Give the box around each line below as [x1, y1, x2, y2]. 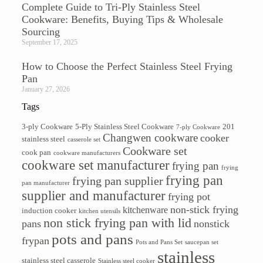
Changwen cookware [102, 131, 198, 144]
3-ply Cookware [21, 122, 73, 131]
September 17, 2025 [21, 38, 77, 46]
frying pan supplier [72, 174, 163, 187]
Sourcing [21, 25, 60, 38]
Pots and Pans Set [135, 238, 183, 245]
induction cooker [21, 205, 76, 215]
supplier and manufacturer [21, 188, 166, 203]
